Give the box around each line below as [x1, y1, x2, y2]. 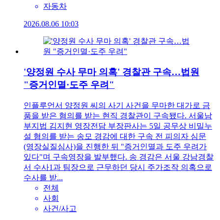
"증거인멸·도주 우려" [24, 80, 114, 90]
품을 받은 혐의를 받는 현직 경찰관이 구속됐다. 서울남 [24, 111, 212, 120]
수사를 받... [24, 173, 63, 182]
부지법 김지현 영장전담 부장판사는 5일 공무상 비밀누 [24, 122, 212, 131]
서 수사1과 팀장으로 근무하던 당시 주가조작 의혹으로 [24, 163, 212, 172]
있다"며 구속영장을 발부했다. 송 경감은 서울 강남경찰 [24, 153, 214, 162]
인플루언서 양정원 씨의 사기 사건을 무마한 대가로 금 [24, 101, 210, 110]
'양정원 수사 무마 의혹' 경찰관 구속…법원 [24, 67, 199, 78]
